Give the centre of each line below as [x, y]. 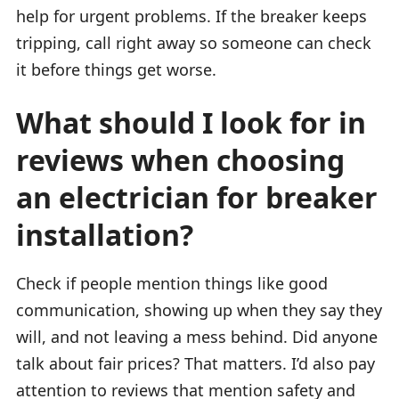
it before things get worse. [116, 69]
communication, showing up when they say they [199, 309]
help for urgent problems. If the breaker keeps [191, 16]
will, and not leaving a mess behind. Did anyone [197, 336]
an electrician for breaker [197, 197]
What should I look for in [191, 122]
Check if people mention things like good [172, 283]
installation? [105, 234]
